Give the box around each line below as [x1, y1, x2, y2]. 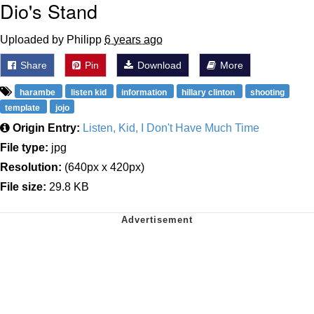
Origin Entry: [13, 121, 80, 134]
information [121, 87, 169, 97]
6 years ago [104, 33, 163, 46]
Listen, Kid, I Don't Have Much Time [83, 121, 259, 134]
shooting [250, 87, 285, 97]
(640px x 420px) [62, 161, 144, 173]
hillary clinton [182, 87, 238, 97]
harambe [20, 87, 58, 97]
